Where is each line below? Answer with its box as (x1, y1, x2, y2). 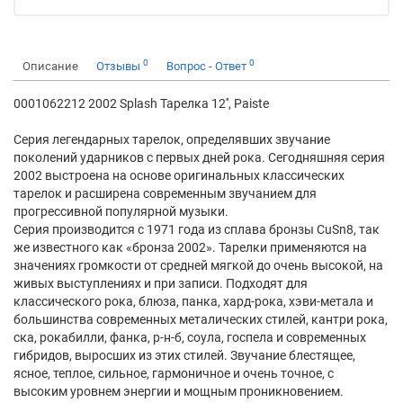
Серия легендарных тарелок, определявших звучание (13, 132, 330, 147)
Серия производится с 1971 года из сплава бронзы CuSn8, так (13, 222, 380, 237)
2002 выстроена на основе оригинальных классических (13, 168, 345, 183)
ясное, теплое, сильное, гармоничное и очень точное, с (13, 366, 334, 381)
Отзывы (96, 59, 143, 73)
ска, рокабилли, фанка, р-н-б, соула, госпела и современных (13, 330, 366, 345)
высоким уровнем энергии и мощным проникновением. (13, 384, 344, 399)
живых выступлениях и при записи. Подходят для (13, 276, 308, 291)
